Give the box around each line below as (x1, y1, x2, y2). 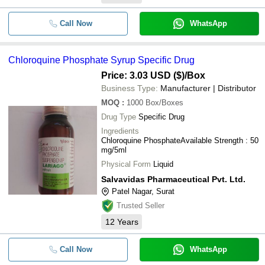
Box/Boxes (146, 98, 183, 107)
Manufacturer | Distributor (160, 83, 256, 93)
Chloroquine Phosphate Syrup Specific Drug (8, 55, 195, 65)
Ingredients (101, 127, 139, 135)
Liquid (153, 160, 173, 169)
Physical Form (101, 160, 151, 169)
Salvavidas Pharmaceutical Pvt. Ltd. (101, 174, 245, 184)
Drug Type (101, 112, 136, 121)
